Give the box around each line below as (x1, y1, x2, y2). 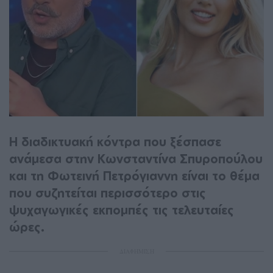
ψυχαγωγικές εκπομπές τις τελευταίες (9, 202, 234, 218)
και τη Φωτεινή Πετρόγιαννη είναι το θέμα (9, 168, 260, 183)
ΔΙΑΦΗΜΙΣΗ (119, 246, 154, 255)
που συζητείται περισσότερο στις (9, 185, 206, 200)
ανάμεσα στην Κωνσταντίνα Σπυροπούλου (9, 151, 263, 166)
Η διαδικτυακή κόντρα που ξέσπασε (9, 133, 221, 149)
